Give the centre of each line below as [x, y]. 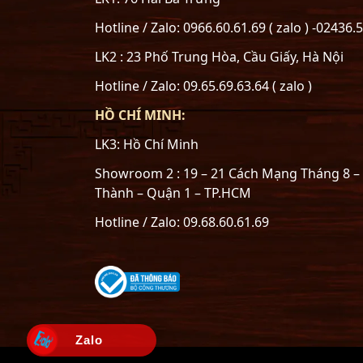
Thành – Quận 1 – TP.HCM [173, 193]
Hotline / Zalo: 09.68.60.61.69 [182, 222]
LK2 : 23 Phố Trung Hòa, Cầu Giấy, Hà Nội [219, 57]
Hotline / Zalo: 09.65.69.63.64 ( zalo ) [203, 86]
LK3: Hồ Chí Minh [147, 145]
